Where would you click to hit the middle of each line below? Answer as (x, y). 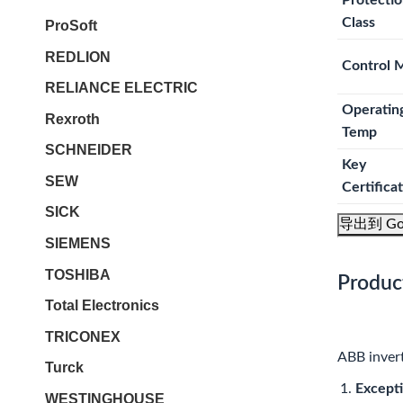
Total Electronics (102, 306)
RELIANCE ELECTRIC (121, 88)
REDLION (78, 57)
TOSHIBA (78, 274)
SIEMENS (78, 244)
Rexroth (72, 119)
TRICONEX (83, 336)
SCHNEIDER (89, 150)
